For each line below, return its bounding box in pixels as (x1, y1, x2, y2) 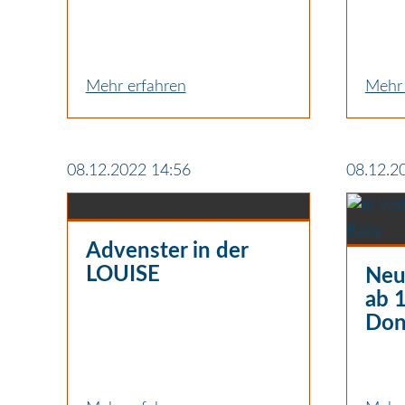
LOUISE (85, 263, 160, 286)
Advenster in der (85, 240, 248, 262)
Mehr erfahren (85, 78, 186, 95)
